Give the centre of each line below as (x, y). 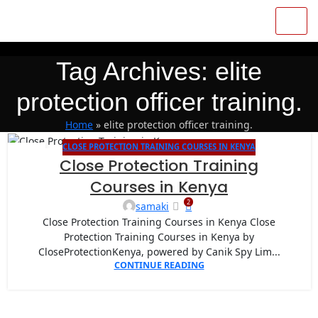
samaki (153, 206)
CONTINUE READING (159, 265)
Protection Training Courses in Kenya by (159, 236)
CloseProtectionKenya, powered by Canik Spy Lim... (159, 251)
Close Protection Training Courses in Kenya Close (159, 221)
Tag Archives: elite (159, 71)
